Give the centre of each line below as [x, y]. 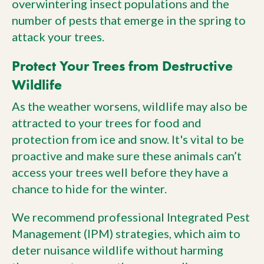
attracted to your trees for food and [107, 123]
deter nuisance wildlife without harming [118, 250]
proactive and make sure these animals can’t [127, 156]
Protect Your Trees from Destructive [122, 66]
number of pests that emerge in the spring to [129, 20]
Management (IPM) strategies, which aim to [126, 234]
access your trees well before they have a [120, 172]
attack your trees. [58, 37]
